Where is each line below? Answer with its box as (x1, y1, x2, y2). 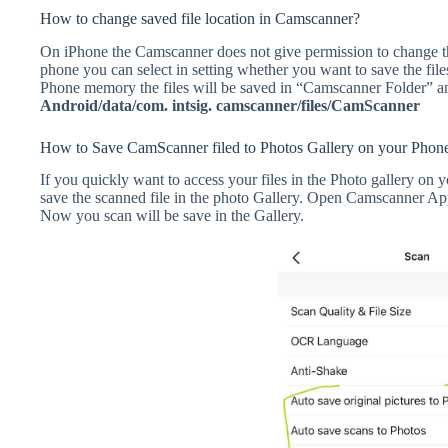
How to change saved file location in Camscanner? (40, 9, 360, 27)
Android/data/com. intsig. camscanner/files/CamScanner (40, 96, 420, 114)
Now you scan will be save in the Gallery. (40, 207, 304, 225)
